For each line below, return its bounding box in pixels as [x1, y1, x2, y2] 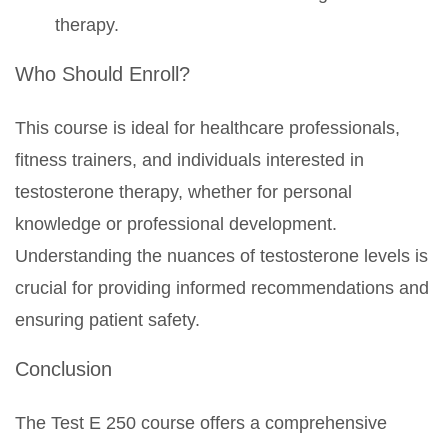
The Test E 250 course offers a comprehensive [15, 413, 387, 433]
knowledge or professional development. [15, 214, 337, 234]
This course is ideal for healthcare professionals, [15, 118, 400, 138]
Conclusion [15, 358, 112, 380]
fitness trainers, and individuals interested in [15, 150, 364, 170]
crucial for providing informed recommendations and [15, 278, 429, 298]
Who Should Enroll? [15, 63, 190, 85]
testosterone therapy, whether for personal [15, 182, 352, 202]
